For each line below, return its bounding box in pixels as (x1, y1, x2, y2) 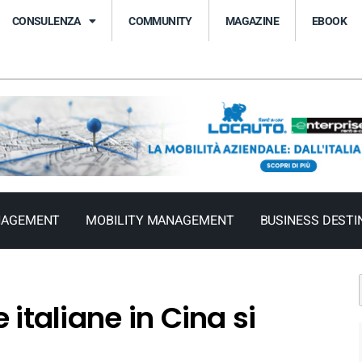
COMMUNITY (128, 14, 192, 27)
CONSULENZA (11, 14, 81, 27)
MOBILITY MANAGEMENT (86, 211, 234, 231)
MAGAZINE (225, 14, 280, 27)
